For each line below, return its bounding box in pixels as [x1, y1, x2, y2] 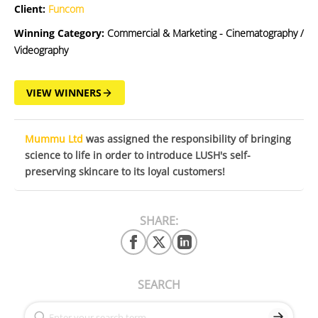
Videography [14, 43, 68, 57]
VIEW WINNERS [26, 86, 102, 100]
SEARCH [138, 277, 180, 293]
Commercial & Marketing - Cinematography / [104, 26, 304, 40]
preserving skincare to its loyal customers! [25, 165, 225, 179]
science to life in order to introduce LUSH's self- [25, 148, 251, 163]
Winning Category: [14, 26, 104, 40]
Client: [14, 2, 45, 16]
